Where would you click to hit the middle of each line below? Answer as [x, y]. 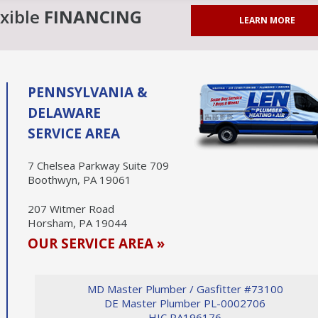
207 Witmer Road [71, 208]
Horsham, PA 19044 [77, 223]
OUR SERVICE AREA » [96, 243]
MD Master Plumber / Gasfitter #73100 [185, 289]
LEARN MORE [267, 20]
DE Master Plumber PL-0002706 [185, 303]
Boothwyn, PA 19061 [79, 179]
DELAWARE [64, 113]
